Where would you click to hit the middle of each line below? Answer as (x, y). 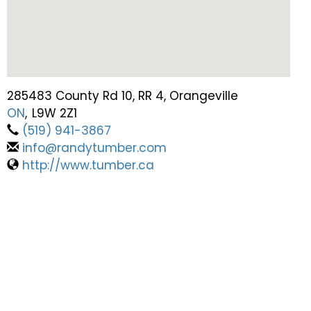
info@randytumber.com (94, 148)
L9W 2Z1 (54, 113)
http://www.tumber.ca (88, 165)
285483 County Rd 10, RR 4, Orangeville (123, 95)
